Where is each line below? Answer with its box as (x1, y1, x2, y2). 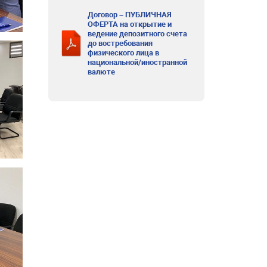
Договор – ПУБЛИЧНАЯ (88, 10, 172, 19)
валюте (88, 67, 116, 76)
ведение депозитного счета (88, 29, 188, 38)
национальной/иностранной (88, 57, 188, 67)
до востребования (88, 38, 153, 48)
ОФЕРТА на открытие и (88, 19, 172, 29)
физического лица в (88, 48, 160, 57)
